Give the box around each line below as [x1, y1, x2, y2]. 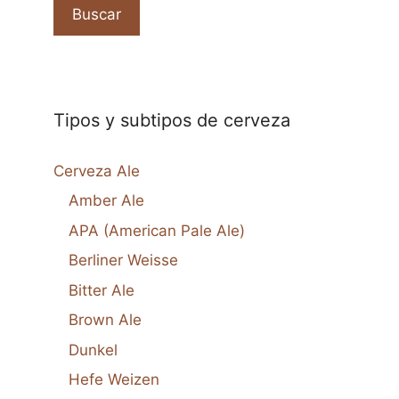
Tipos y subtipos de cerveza [53, 109, 290, 131]
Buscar [72, 4, 121, 23]
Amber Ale [69, 191, 144, 210]
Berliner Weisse [69, 251, 178, 270]
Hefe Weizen [69, 370, 159, 389]
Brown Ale [69, 311, 142, 330]
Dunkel [69, 340, 118, 359]
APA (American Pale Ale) [69, 221, 245, 240]
